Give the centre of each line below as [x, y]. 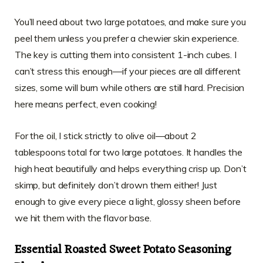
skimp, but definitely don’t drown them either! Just [116, 185]
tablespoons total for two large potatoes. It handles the [129, 152]
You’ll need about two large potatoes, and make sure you [130, 21]
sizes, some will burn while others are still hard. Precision [130, 87]
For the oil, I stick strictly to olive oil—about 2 [106, 135]
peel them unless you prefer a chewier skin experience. [127, 38]
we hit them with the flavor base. [83, 218]
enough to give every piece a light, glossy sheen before [128, 201]
